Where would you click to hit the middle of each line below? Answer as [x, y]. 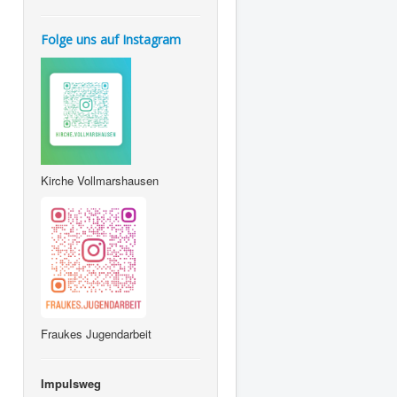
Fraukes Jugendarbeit [98, 333]
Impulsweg [71, 383]
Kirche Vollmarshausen [101, 181]
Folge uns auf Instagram [111, 40]
